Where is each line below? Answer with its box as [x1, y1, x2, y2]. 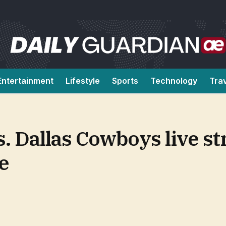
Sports [112, 76, 138, 86]
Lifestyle [66, 76, 100, 86]
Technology [150, 76, 197, 86]
